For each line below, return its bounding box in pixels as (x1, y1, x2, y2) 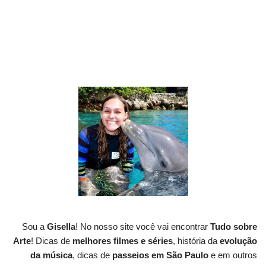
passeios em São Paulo (112, 249, 208, 260)
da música (30, 249, 72, 260)
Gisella (47, 221, 75, 232)
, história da (173, 235, 220, 246)
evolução (220, 235, 257, 246)
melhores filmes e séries (70, 235, 173, 246)
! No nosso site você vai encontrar (75, 221, 210, 232)
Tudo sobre (210, 221, 257, 232)
